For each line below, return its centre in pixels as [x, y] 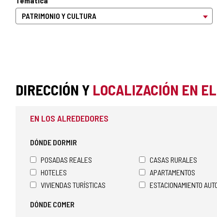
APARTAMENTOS [172, 172]
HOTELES [54, 172]
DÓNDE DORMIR [54, 142]
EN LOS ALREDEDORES [69, 118]
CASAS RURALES [173, 160]
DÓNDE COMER [52, 204]
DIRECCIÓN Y [54, 90]
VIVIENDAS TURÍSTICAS [73, 185]
